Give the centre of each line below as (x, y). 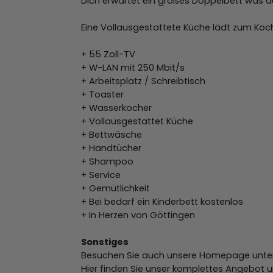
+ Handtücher (111, 148)
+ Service (101, 175)
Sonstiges (105, 242)
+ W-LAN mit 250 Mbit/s (133, 67)
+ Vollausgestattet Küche (137, 121)
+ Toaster (102, 94)
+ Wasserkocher (116, 108)
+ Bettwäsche (112, 134)
